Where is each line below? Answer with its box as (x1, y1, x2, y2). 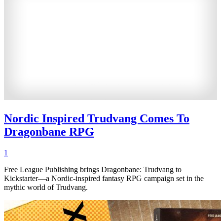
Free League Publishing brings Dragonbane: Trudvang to (4, 165, 182, 174)
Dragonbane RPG (4, 125, 94, 138)
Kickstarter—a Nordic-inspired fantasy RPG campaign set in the (4, 174, 204, 183)
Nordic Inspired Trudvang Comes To (4, 111, 189, 125)
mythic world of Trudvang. (4, 183, 88, 191)
